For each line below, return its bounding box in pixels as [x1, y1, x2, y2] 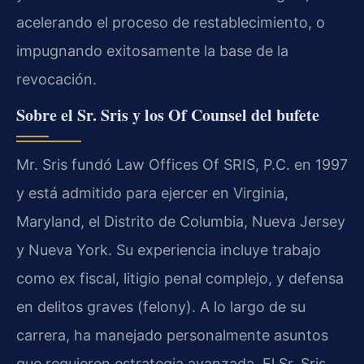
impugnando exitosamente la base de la [16, 42, 288, 60]
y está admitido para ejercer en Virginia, [16, 184, 288, 201]
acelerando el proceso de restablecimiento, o [16, 14, 325, 32]
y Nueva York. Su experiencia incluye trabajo [16, 240, 321, 258]
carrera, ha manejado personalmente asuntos [16, 326, 328, 344]
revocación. [16, 71, 97, 89]
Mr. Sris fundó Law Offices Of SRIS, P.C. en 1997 [16, 155, 348, 173]
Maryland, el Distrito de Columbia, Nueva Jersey [16, 212, 345, 230]
